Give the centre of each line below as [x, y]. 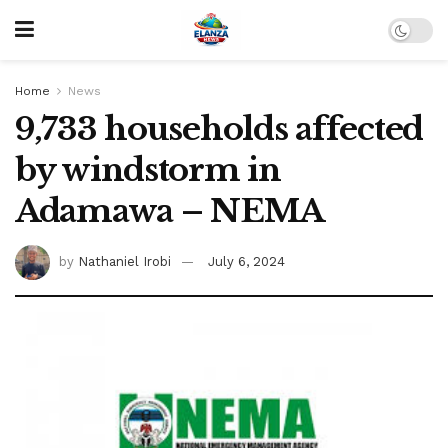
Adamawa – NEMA [170, 211]
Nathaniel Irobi [124, 261]
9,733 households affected [219, 129]
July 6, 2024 [246, 261]
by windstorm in [148, 170]
